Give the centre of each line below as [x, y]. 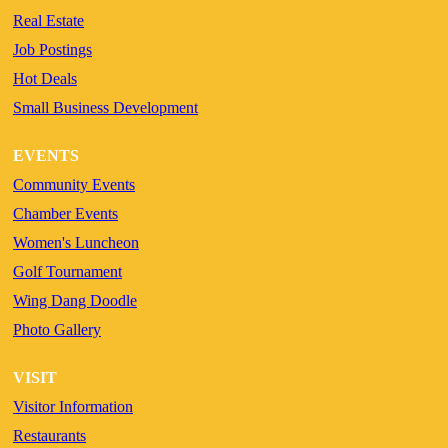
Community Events [74, 184]
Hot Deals [45, 78]
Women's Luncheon [76, 242]
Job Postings [52, 49]
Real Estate [48, 20]
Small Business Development [105, 107]
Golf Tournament [67, 271]
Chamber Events [65, 213]
